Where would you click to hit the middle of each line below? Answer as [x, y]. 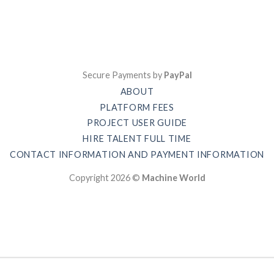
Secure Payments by [123, 75]
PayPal [178, 75]
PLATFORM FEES [137, 107]
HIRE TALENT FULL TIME [137, 139]
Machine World [173, 178]
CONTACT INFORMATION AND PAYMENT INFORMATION [137, 154]
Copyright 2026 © [105, 178]
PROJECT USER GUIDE [137, 123]
